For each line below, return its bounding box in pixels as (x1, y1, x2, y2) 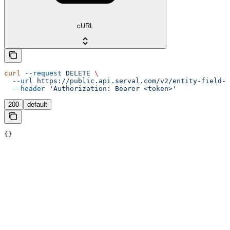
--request (21, 69, 62, 78)
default (27, 101, 47, 109)
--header (4, 85, 45, 93)
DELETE (62, 69, 90, 78)
